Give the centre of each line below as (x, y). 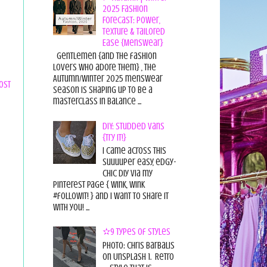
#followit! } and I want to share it (111, 196)
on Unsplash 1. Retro (138, 257)
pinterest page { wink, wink (99, 184)
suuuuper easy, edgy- (139, 162)
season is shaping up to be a (103, 90)
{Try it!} (114, 137)
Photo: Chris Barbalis (138, 245)
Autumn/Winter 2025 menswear (108, 79)
